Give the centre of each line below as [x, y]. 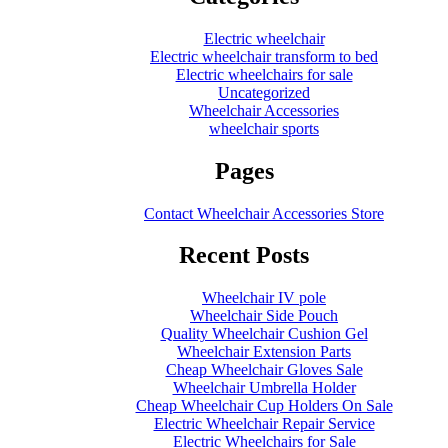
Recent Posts [244, 255]
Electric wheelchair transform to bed [264, 56]
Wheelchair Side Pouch [264, 316]
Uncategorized [264, 92]
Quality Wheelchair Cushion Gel [264, 334]
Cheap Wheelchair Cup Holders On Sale [264, 406]
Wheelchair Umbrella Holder [264, 388]
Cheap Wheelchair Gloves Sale [264, 370]
